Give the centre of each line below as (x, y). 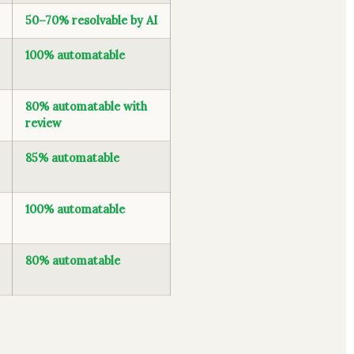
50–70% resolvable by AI (91, 21)
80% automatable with (86, 107)
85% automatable (72, 158)
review (43, 123)
